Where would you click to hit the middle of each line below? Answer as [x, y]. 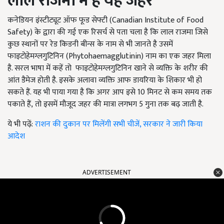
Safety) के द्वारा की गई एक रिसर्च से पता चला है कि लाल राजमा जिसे [108, 32]
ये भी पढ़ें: [21, 124]
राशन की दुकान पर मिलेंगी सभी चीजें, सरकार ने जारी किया [119, 124]
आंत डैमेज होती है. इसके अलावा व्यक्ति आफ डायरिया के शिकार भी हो [105, 80]
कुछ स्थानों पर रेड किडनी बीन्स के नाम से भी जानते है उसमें [90, 44]
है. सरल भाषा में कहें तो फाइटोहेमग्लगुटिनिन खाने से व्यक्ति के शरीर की [108, 68]
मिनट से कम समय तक [179, 92]
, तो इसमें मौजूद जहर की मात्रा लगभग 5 [88, 104]
